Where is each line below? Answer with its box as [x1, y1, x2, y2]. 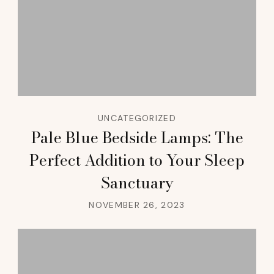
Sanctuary [100, 171, 174, 194]
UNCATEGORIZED [98, 112, 176, 124]
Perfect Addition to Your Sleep [29, 148, 245, 172]
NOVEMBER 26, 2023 [89, 199, 185, 210]
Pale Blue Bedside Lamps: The [31, 125, 243, 149]
